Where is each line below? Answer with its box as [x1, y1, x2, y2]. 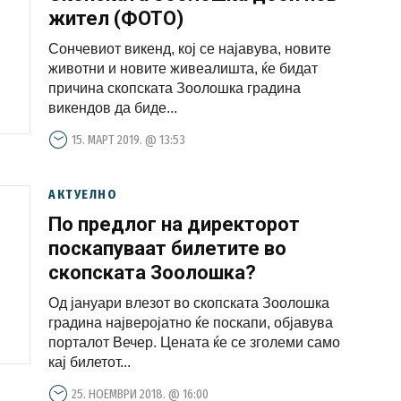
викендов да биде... [48, 100, 177, 115]
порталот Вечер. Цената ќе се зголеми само [48, 335, 340, 350]
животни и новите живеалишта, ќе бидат [48, 61, 318, 76]
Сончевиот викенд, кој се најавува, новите [48, 41, 331, 56]
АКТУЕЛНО [48, 186, 117, 202]
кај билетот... [48, 354, 131, 370]
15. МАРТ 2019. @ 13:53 [72, 132, 185, 148]
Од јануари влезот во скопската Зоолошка [48, 295, 329, 311]
